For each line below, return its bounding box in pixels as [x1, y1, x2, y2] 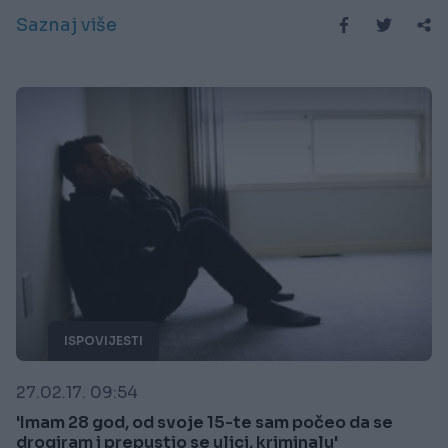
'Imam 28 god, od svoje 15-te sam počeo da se [16, 412, 393, 434]
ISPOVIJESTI [64, 333, 143, 349]
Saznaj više [16, 13, 117, 36]
